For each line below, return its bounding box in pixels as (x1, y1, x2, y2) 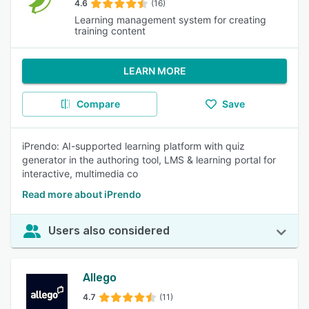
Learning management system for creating (74, 14, 266, 26)
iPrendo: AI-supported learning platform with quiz (22, 140, 245, 152)
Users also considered (48, 224, 170, 237)
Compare (76, 98, 120, 110)
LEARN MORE (123, 65, 186, 77)
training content (74, 25, 146, 37)
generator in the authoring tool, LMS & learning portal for (22, 154, 276, 166)
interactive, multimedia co (22, 168, 138, 179)
